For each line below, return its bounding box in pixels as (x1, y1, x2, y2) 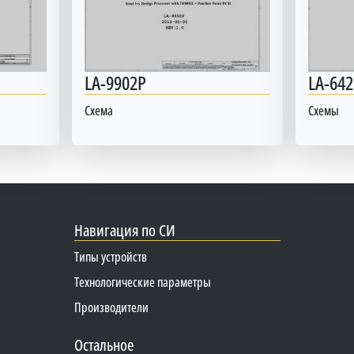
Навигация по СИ (73, 219, 175, 241)
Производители (73, 298, 149, 316)
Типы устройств (73, 247, 147, 265)
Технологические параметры (73, 273, 211, 291)
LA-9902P (84, 69, 146, 96)
